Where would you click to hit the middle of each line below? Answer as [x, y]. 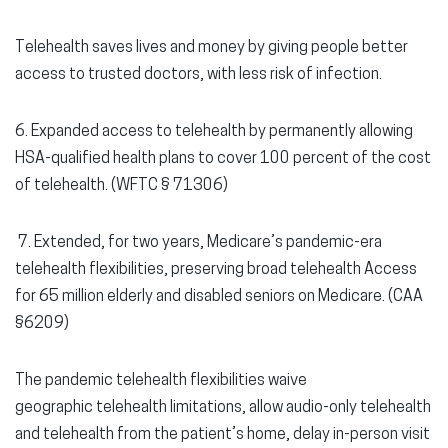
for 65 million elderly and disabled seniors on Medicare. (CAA [219, 297]
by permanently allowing [331, 132]
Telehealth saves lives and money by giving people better [211, 48]
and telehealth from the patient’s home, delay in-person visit [222, 435]
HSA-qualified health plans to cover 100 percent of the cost [223, 159]
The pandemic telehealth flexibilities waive [161, 381]
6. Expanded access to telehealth [130, 132]
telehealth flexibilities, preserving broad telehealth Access [216, 270]
